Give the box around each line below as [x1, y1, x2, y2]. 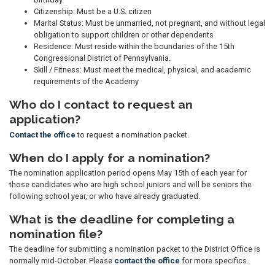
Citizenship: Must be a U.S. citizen [34, 7, 152, 17]
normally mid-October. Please [9, 255, 114, 265]
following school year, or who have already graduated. [9, 191, 200, 201]
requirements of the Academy [34, 77, 139, 87]
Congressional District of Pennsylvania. [34, 53, 171, 63]
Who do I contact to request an [9, 98, 193, 112]
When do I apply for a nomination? [9, 150, 210, 165]
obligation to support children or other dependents [34, 30, 214, 40]
